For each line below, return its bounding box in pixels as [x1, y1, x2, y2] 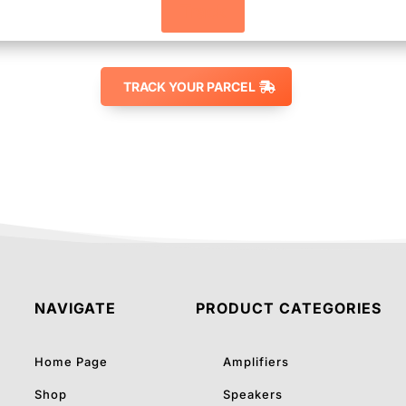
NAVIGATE [34, 298, 117, 317]
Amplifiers [222, 354, 289, 370]
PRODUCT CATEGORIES [195, 298, 382, 317]
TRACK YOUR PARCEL [123, 79, 256, 95]
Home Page [34, 354, 109, 370]
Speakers [222, 387, 283, 402]
